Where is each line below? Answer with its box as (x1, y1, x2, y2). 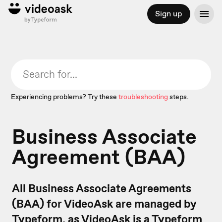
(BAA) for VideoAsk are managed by (12, 196, 197, 211)
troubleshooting (118, 92, 168, 101)
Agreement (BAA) (12, 143, 185, 170)
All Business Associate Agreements (12, 181, 191, 196)
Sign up (155, 8, 182, 19)
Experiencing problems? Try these (11, 92, 117, 101)
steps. (169, 92, 189, 101)
